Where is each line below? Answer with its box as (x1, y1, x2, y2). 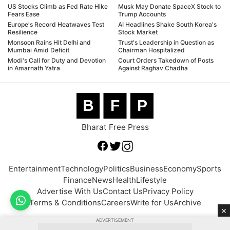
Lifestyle (136, 175, 167, 185)
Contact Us (102, 186, 143, 196)
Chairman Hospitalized (118, 46, 185, 54)
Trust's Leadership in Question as (118, 38, 214, 46)
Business (130, 163, 163, 174)
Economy (163, 163, 197, 174)
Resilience (8, 28, 37, 36)
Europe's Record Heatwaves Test (8, 20, 104, 28)
